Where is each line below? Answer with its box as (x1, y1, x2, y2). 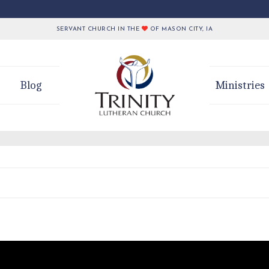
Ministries (216, 79, 265, 92)
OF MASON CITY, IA (148, 26, 213, 32)
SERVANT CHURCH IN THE (56, 26, 142, 32)
